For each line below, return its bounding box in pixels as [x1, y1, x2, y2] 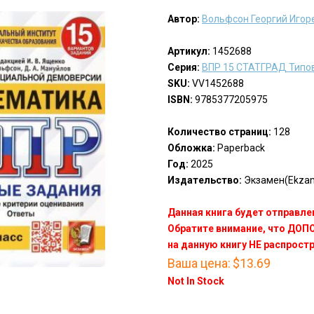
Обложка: [167, 142, 215, 154]
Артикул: [167, 46, 210, 57]
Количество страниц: [167, 126, 271, 138]
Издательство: [167, 175, 242, 186]
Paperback [214, 142, 265, 154]
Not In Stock [167, 275, 224, 287]
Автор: [167, 13, 200, 25]
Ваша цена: [167, 256, 231, 271]
